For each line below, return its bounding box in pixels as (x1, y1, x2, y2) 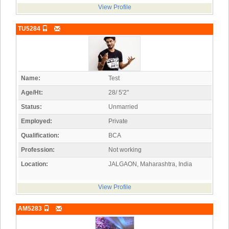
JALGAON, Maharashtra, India (108, 161, 192, 168)
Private (108, 118, 128, 125)
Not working (108, 146, 142, 154)
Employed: (21, 118, 52, 125)
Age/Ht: (21, 89, 43, 97)
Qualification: (21, 132, 59, 140)
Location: (21, 161, 48, 168)
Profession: (21, 146, 55, 154)
